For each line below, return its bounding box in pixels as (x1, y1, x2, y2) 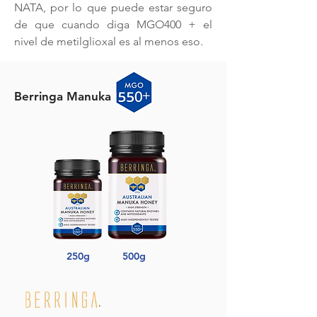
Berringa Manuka (14, 89, 111, 103)
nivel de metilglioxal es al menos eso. (14, 35, 203, 48)
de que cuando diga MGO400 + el (14, 18, 212, 31)
